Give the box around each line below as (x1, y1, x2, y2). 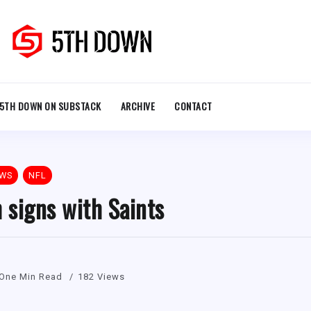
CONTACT (174, 99, 212, 114)
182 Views (78, 271, 125, 282)
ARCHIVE (120, 99, 155, 114)
